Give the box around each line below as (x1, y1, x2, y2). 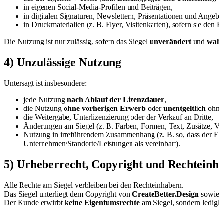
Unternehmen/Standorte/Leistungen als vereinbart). (23, 139, 180, 148)
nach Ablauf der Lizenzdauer (67, 95, 164, 104)
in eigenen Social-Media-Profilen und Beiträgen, (23, 3, 173, 12)
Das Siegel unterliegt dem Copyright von (4, 190, 132, 198)
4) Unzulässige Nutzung (4, 56, 121, 69)
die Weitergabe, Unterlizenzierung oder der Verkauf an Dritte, (23, 113, 213, 122)
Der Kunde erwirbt (4, 198, 65, 207)
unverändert (150, 37, 191, 46)
